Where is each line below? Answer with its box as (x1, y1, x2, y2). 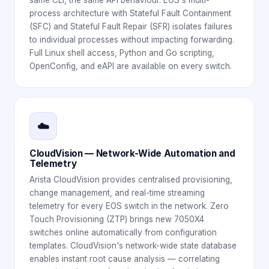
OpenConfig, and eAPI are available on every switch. (29, 61, 232, 71)
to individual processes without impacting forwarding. (29, 34, 234, 44)
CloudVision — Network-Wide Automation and (29, 147, 235, 159)
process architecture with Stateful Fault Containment (29, 8, 231, 18)
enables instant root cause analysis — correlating (29, 253, 220, 264)
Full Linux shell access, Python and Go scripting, (29, 47, 214, 58)
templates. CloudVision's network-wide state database (29, 240, 237, 250)
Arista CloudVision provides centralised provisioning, (29, 174, 232, 184)
